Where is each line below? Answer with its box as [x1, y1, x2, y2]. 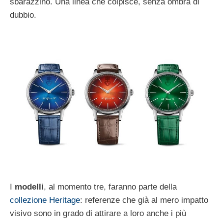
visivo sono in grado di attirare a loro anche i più [10, 208, 186, 218]
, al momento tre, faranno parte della [44, 182, 177, 192]
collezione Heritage [10, 195, 80, 205]
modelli [15, 182, 44, 192]
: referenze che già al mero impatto [80, 195, 208, 205]
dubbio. [10, 10, 36, 20]
